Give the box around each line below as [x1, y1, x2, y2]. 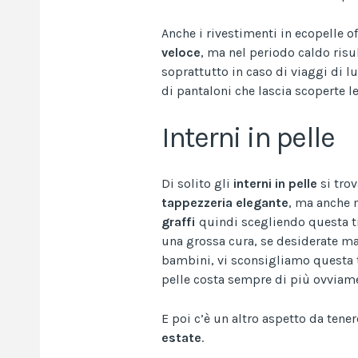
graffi [161, 213, 196, 229]
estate [161, 329, 201, 345]
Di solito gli [161, 175, 233, 191]
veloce [161, 44, 201, 60]
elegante [236, 194, 288, 210]
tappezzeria [161, 194, 233, 210]
